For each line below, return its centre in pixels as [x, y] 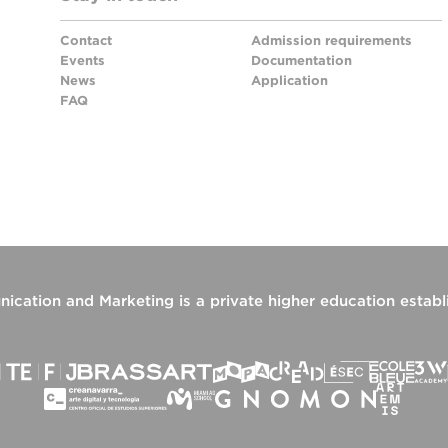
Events [83, 60]
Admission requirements [332, 40]
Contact [86, 40]
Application [290, 80]
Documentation [302, 60]
